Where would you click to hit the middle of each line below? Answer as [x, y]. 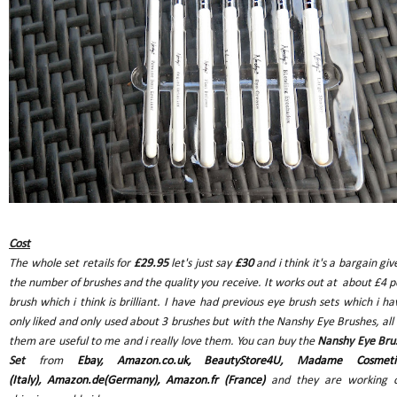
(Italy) [23, 380]
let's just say [201, 263]
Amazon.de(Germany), [103, 380]
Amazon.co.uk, [153, 361]
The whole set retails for [71, 263]
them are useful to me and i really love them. [123, 341]
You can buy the [277, 341]
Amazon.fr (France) [215, 380]
